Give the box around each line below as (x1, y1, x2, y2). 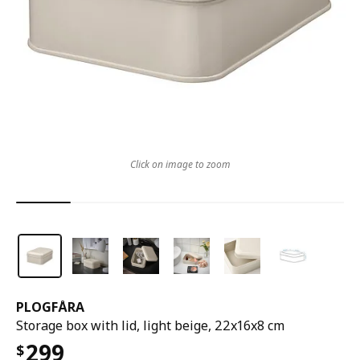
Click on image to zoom (129, 157, 231, 171)
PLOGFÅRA (16, 298, 84, 316)
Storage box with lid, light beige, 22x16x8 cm (16, 317, 284, 334)
